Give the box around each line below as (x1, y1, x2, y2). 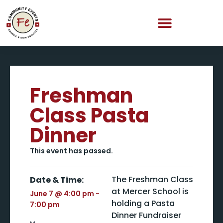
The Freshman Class (111, 174, 193, 185)
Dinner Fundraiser (111, 210, 181, 221)
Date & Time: (30, 174, 84, 186)
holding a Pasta (111, 198, 175, 209)
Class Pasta (30, 102, 149, 129)
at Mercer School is (111, 186, 189, 197)
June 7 (30, 189, 53, 199)
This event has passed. (30, 146, 113, 156)
